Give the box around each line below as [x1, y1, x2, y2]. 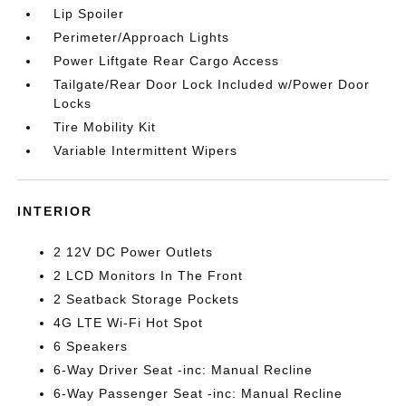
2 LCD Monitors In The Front [53, 268, 244, 283]
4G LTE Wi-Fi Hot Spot [53, 315, 204, 330]
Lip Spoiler [53, 6, 125, 21]
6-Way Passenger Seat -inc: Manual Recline [53, 386, 343, 401]
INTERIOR [17, 204, 93, 218]
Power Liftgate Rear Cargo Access [53, 53, 280, 68]
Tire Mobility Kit [53, 120, 157, 134]
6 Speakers [53, 339, 129, 353]
